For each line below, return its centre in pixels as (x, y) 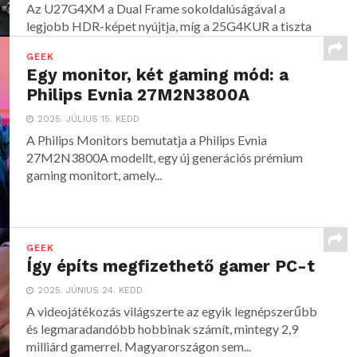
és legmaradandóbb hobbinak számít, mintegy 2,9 (163, 329)
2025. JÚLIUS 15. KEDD (89, 120)
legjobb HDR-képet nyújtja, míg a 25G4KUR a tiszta (169, 26)
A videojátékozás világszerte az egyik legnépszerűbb (172, 312)
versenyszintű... (68, 44)
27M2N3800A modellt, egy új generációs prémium (165, 158)
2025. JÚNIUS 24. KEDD (90, 291)
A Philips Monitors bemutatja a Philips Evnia (147, 140)
